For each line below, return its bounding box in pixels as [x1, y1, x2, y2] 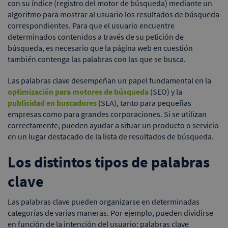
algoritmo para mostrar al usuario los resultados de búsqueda [8, 9, 219, 19]
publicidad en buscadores [8, 97, 97, 108]
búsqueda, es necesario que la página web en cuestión [8, 42, 193, 53]
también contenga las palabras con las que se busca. [8, 53, 186, 64]
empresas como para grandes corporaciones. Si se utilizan [8, 108, 207, 119]
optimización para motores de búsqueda [8, 86, 149, 97]
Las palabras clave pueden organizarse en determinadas [8, 196, 199, 207]
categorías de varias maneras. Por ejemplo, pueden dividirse [8, 207, 213, 218]
